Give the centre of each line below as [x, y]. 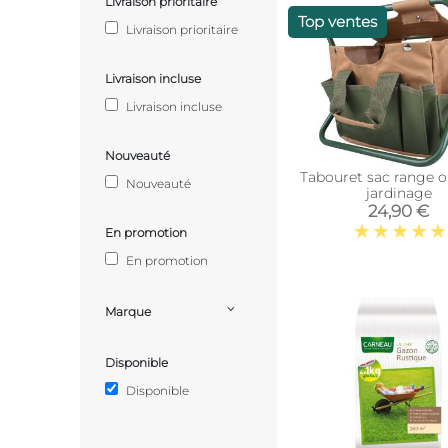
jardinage [398, 193]
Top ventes [338, 21]
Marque [128, 311]
